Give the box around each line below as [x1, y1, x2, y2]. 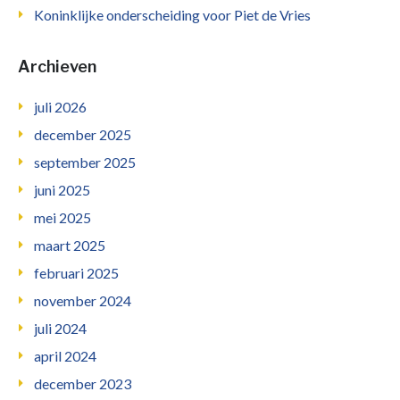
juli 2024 [34, 320, 87, 337]
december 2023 [34, 375, 131, 393]
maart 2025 [34, 237, 105, 254]
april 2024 [34, 347, 96, 365]
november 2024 [34, 292, 131, 310]
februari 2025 [34, 264, 119, 282]
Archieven [18, 57, 96, 77]
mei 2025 [34, 209, 91, 227]
